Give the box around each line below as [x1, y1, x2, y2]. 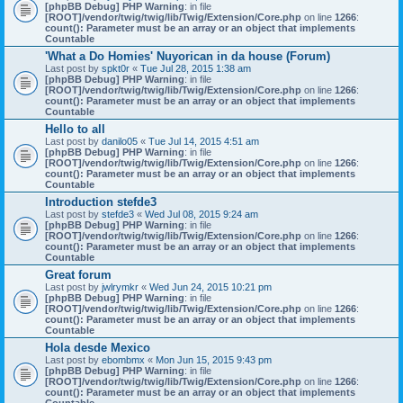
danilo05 [102, 136, 138, 147]
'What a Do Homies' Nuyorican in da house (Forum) [45, 49, 330, 63]
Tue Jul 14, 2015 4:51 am [148, 136, 259, 147]
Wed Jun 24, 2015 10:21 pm [149, 282, 272, 292]
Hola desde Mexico [45, 341, 150, 354]
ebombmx [102, 354, 145, 365]
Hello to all [45, 122, 105, 136]
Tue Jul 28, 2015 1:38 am [140, 63, 251, 74]
